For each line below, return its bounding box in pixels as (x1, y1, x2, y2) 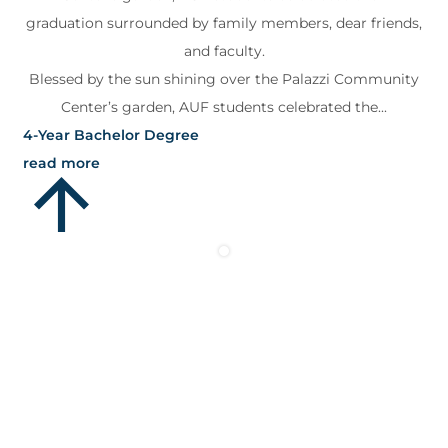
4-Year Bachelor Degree (23, 126, 199, 145)
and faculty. (183, 42, 265, 61)
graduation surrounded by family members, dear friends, (26, 14, 422, 33)
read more (23, 154, 100, 173)
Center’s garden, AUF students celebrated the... (61, 98, 387, 117)
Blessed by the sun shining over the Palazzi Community (29, 70, 419, 89)
